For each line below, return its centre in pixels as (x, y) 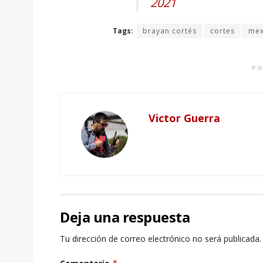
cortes (222, 31)
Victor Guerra (184, 118)
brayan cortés (170, 31)
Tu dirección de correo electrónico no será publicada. (161, 239)
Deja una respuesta (125, 217)
